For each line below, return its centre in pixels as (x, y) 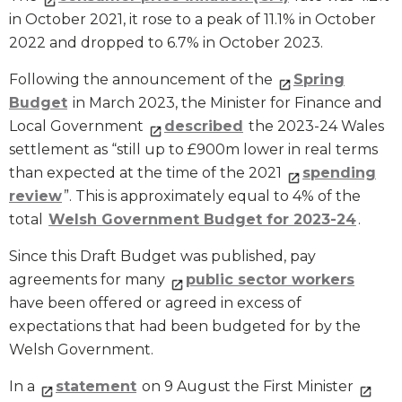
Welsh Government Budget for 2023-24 (202, 220)
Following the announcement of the (143, 80)
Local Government (78, 127)
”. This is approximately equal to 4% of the (212, 197)
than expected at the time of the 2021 (147, 173)
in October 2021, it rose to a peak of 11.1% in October (192, 20)
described (204, 127)
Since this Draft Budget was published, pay (162, 257)
